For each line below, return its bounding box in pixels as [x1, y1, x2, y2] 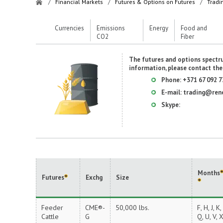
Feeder [41, 203, 63, 212]
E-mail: [161, 88, 183, 97]
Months [198, 169, 220, 177]
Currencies [55, 24, 84, 32]
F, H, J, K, [197, 203, 221, 212]
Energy [149, 24, 168, 32]
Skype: [161, 101, 180, 109]
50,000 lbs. [115, 203, 149, 212]
